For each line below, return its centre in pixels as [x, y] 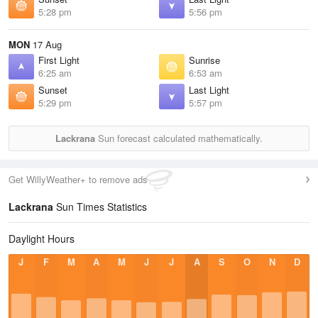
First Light [59, 60]
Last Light [209, 90]
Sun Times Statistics [100, 207]
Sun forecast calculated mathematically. [179, 138]
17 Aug [46, 44]
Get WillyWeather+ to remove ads [78, 179]
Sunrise [204, 60]
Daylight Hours [42, 238]
